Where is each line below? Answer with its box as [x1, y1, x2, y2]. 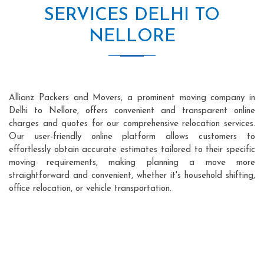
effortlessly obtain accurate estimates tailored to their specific [9, 145, 255, 154]
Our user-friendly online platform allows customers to [9, 132, 255, 141]
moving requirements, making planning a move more [9, 158, 255, 167]
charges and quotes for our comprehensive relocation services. [9, 119, 255, 128]
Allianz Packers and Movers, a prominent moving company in [9, 93, 255, 103]
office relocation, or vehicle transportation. [9, 184, 171, 193]
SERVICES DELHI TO [44, 6, 220, 25]
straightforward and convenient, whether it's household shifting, [9, 171, 255, 180]
